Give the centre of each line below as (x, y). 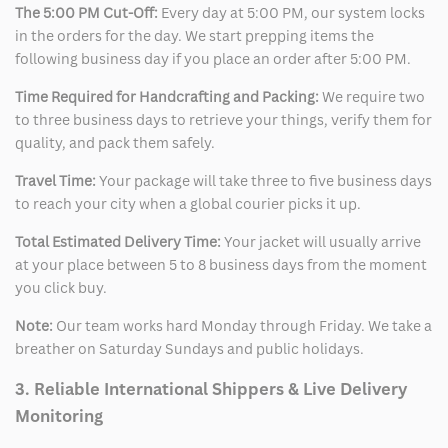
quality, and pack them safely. (115, 142)
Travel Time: (57, 180)
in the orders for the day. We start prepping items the (194, 35)
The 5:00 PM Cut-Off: (86, 12)
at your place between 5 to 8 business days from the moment (221, 264)
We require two (372, 96)
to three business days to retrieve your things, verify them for (223, 119)
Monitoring (59, 416)
